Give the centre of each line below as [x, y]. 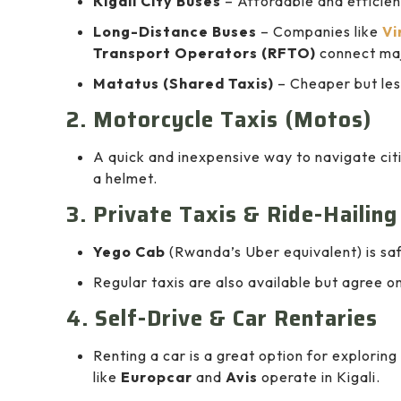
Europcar [157, 377]
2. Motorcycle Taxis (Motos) [219, 120]
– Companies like [320, 32]
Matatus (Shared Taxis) [183, 84]
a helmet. [125, 179]
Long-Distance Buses [175, 32]
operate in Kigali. [319, 377]
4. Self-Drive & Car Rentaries [222, 319]
